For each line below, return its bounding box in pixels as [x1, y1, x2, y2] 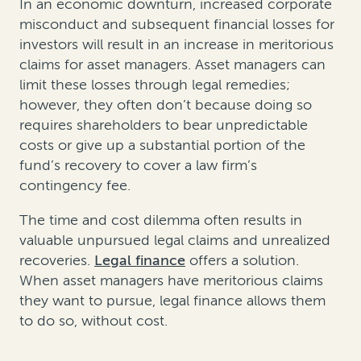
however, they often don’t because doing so [19, 96, 312, 114]
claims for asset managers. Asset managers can [19, 56, 326, 74]
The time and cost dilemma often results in [19, 211, 302, 230]
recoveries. [19, 251, 94, 270]
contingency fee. [19, 176, 131, 195]
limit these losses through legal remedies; [19, 76, 290, 94]
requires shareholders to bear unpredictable [19, 116, 308, 135]
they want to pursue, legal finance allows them [19, 292, 326, 310]
